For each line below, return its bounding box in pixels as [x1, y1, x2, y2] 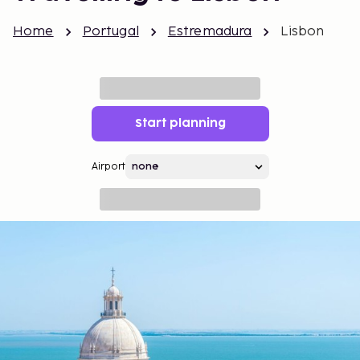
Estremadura [167, 24, 252, 39]
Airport [91, 161, 125, 173]
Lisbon [280, 24, 325, 39]
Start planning [134, 118, 226, 129]
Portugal [82, 24, 139, 39]
